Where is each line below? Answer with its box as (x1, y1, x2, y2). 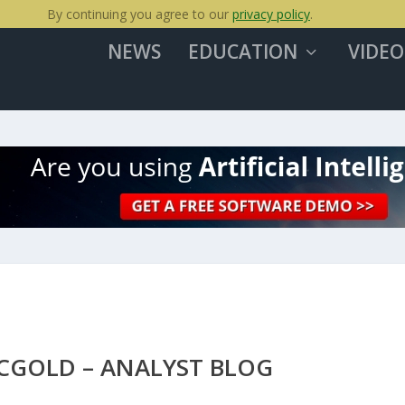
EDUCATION (187, 39, 297, 64)
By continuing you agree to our (47, 5, 232, 23)
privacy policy (232, 5, 310, 23)
